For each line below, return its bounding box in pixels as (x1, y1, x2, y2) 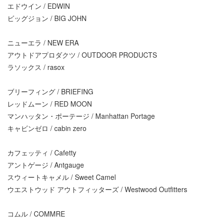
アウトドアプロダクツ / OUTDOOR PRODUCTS (7, 49, 157, 60)
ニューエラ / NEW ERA (7, 37, 79, 47)
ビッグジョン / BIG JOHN (7, 13, 87, 23)
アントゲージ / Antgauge (7, 159, 84, 170)
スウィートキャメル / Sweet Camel (7, 172, 116, 182)
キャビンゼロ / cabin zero (7, 123, 87, 133)
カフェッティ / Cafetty (7, 147, 76, 157)
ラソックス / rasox (7, 62, 65, 72)
